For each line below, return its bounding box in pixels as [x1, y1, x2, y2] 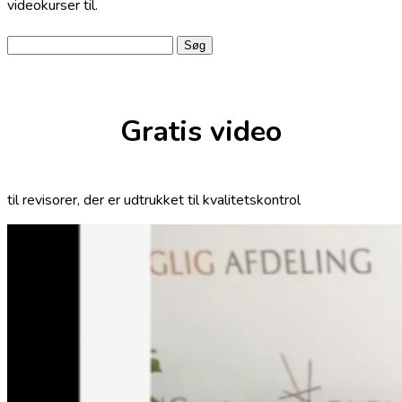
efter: [6, 53, 39, 74]
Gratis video [120, 112, 282, 152]
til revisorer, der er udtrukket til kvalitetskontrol [7, 189, 301, 210]
